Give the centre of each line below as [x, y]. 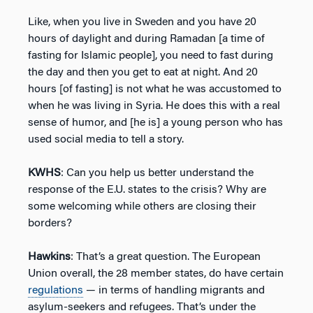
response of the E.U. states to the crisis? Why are [147, 190]
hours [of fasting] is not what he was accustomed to [155, 89]
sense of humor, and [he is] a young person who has [155, 123]
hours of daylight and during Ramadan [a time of [146, 39]
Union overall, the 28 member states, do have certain [156, 274]
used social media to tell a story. [106, 139]
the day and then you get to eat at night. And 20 [143, 72]
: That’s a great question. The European [166, 257]
